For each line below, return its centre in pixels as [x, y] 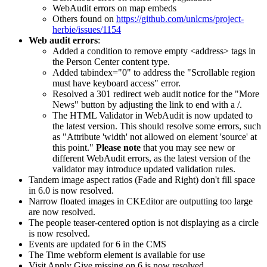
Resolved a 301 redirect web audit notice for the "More [156, 94]
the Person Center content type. [111, 62]
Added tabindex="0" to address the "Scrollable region [154, 73]
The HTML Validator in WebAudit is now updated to [153, 116]
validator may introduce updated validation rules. [144, 169]
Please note [118, 148]
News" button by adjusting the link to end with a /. [147, 105]
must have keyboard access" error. [117, 83]
